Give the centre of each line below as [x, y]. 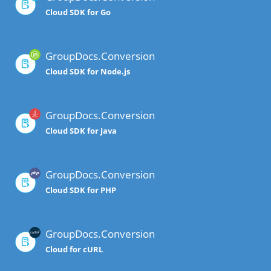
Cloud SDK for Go [78, 12]
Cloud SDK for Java [81, 131]
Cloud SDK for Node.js [88, 72]
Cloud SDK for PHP [81, 190]
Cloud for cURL [74, 250]
